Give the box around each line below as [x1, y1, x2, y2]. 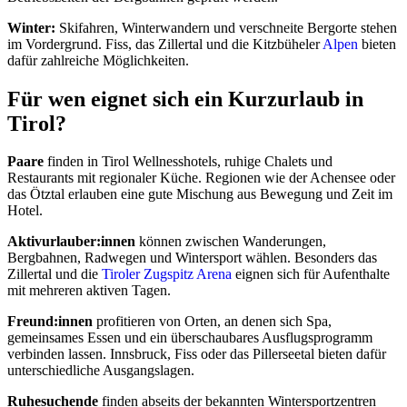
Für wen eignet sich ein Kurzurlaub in [7, 86, 363, 111]
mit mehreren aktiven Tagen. [7, 283, 171, 299]
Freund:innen [7, 313, 93, 330]
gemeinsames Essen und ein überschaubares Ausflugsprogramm [7, 330, 372, 346]
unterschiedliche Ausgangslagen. [7, 362, 194, 379]
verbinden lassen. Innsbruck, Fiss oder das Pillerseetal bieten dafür [7, 346, 386, 362]
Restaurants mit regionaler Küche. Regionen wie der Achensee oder [7, 170, 395, 186]
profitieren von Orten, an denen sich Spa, [93, 313, 332, 330]
